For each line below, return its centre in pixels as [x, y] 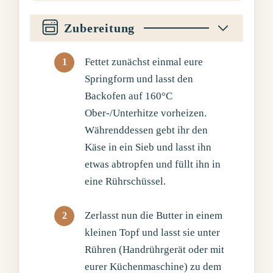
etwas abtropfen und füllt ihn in [153, 164]
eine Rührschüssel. [126, 181]
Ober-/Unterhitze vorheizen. [146, 113]
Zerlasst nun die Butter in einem [154, 215]
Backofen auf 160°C [129, 96]
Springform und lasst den [139, 79]
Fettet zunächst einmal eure [144, 62]
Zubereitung [100, 28]
